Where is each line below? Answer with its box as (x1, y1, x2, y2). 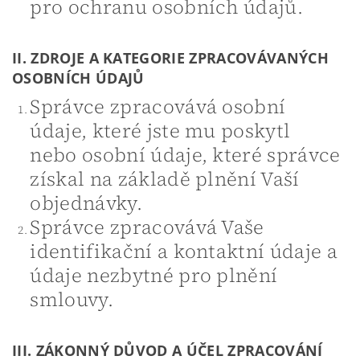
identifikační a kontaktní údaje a (30, 237, 337, 264)
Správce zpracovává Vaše (30, 213, 264, 240)
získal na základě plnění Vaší (30, 165, 300, 192)
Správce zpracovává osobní (30, 92, 286, 120)
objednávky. (30, 189, 142, 216)
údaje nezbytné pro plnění (30, 261, 278, 288)
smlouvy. (30, 285, 113, 313)
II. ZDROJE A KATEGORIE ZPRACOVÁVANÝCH (12, 47, 329, 67)
